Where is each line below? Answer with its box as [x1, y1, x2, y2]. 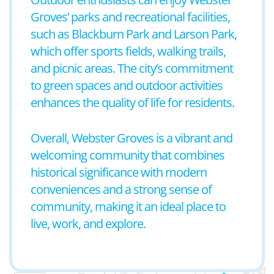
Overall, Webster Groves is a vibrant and [31, 130, 232, 146]
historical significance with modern [31, 164, 207, 180]
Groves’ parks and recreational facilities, [31, 9, 230, 25]
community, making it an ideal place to [31, 198, 226, 215]
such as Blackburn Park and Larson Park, [31, 26, 237, 42]
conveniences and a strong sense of [31, 181, 212, 198]
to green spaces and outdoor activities [31, 77, 223, 94]
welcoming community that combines [31, 147, 224, 163]
